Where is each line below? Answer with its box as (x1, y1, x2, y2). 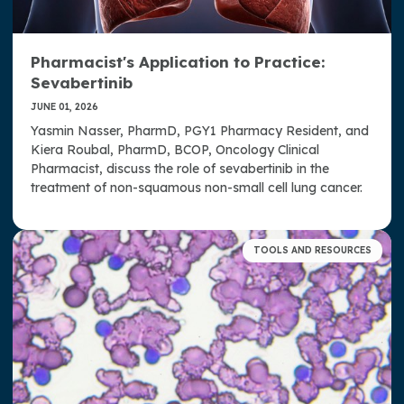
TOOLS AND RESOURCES (253, 244, 372, 256)
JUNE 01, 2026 (31, 100, 98, 113)
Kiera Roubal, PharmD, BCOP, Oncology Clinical (31, 141, 319, 158)
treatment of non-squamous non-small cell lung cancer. (31, 179, 363, 196)
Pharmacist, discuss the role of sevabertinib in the (31, 160, 329, 177)
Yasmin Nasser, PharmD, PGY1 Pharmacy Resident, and (31, 122, 369, 139)
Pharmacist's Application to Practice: (31, 51, 325, 71)
